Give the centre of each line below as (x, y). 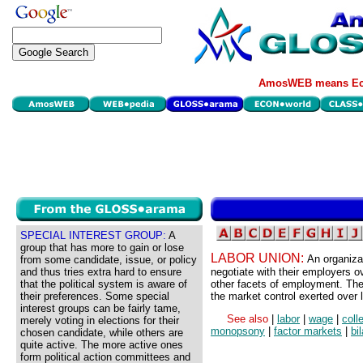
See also (249, 319)
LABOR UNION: (259, 258)
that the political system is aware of (104, 284)
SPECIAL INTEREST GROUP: (93, 235)
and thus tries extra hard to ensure (101, 272)
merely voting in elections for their (100, 320)
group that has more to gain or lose (102, 248)
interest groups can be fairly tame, (100, 308)
